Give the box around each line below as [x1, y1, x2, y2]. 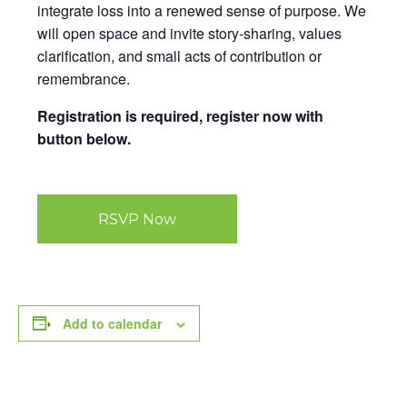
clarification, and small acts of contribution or [37, 45, 322, 66]
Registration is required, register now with [37, 105, 323, 126]
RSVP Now [98, 210, 177, 228]
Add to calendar [63, 313, 162, 333]
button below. [37, 128, 131, 149]
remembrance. [37, 68, 130, 89]
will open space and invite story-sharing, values [37, 23, 342, 44]
